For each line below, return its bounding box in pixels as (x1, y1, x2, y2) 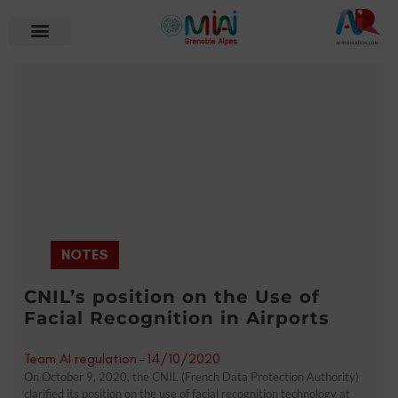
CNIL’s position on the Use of (24, 285, 320, 307)
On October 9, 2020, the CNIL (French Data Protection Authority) (24, 369, 359, 384)
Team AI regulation (24, 349, 137, 367)
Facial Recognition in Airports (24, 306, 330, 329)
